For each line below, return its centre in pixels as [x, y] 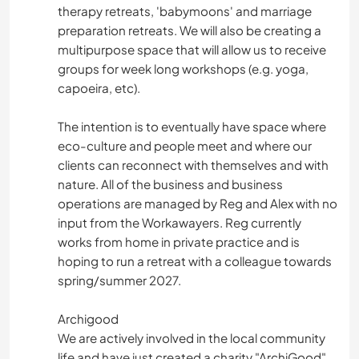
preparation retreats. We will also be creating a [190, 30]
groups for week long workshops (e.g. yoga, [183, 69]
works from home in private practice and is [179, 242]
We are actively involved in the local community [192, 338]
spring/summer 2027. [119, 280]
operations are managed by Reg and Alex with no [198, 204]
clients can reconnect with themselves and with [193, 165]
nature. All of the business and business [170, 184]
